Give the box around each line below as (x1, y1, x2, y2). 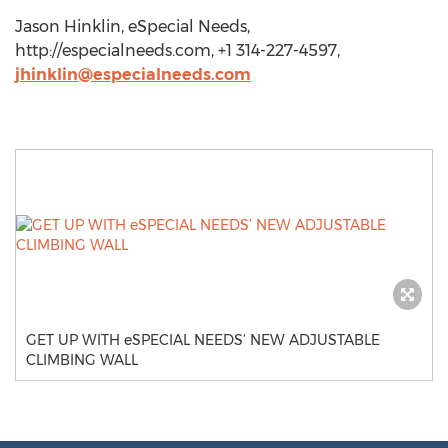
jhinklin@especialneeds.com (15, 65, 251, 84)
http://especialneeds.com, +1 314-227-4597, (15, 41, 340, 60)
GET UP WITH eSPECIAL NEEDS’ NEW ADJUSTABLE (26, 331, 380, 349)
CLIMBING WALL (26, 351, 138, 369)
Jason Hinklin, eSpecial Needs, (15, 17, 250, 36)
